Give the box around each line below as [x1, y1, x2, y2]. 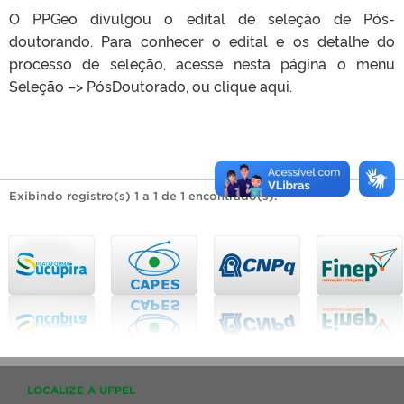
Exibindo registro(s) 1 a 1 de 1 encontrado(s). [9, 188, 278, 203]
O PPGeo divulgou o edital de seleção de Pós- [9, 7, 395, 28]
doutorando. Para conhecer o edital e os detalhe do [9, 30, 395, 50]
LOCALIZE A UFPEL [27, 383, 135, 396]
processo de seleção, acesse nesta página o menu [9, 52, 395, 73]
